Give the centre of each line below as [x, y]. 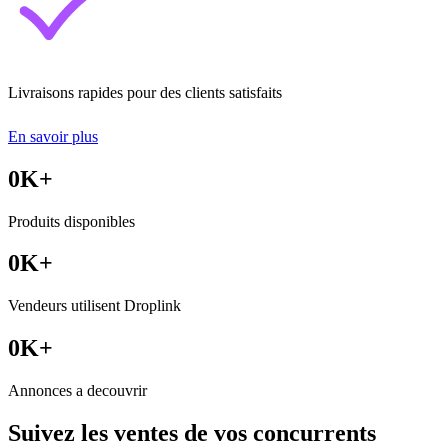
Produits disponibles [71, 221]
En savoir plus [53, 136]
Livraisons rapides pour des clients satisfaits [145, 92]
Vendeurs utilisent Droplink [94, 306]
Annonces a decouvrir [77, 391]
